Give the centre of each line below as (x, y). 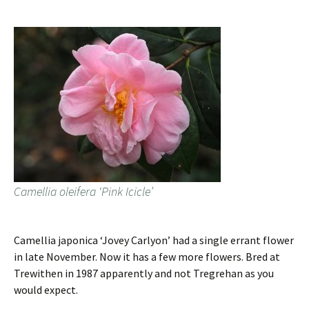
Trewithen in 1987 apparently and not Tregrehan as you (144, 273)
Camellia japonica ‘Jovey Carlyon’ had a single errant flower (154, 240)
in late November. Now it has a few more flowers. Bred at (147, 257)
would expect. (46, 290)
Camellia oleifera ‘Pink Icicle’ (83, 192)
